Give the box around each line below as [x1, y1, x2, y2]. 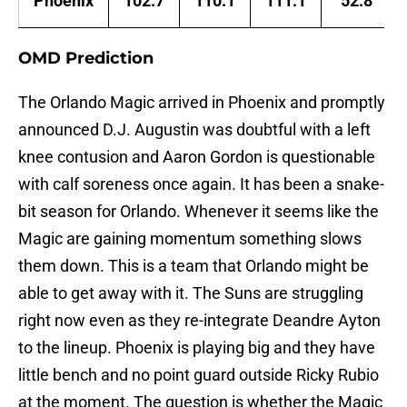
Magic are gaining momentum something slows [18, 229, 362, 249]
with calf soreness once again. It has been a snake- [18, 174, 384, 194]
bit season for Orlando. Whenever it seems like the [18, 202, 379, 222]
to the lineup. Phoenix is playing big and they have [18, 338, 375, 358]
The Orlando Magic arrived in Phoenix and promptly [18, 93, 385, 113]
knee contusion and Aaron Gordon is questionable [18, 147, 375, 167]
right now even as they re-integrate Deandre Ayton [18, 311, 381, 331]
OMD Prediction [18, 48, 154, 69]
